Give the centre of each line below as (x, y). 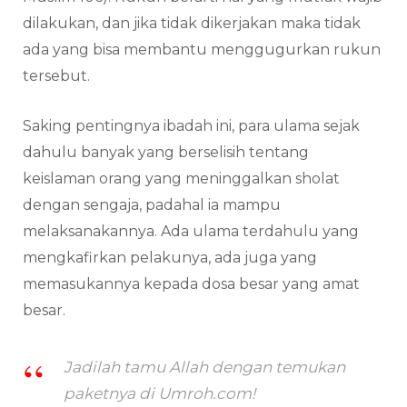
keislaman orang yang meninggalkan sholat (181, 179)
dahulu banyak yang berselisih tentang (166, 153)
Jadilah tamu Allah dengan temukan (204, 367)
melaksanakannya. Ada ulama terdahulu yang (191, 232)
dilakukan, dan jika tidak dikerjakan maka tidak (192, 24)
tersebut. (58, 76)
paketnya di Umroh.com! (159, 394)
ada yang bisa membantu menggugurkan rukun (202, 50)
